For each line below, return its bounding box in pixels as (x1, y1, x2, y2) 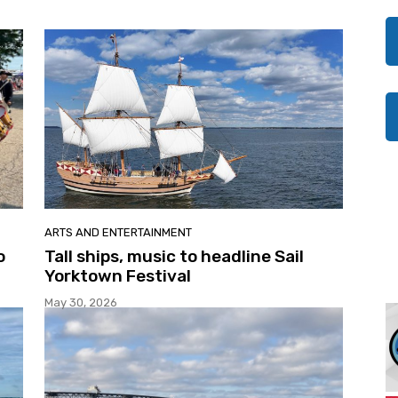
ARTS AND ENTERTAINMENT (44, 225, 192, 239)
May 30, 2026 (44, 295, 117, 309)
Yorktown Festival (44, 265, 191, 286)
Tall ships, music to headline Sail (44, 245, 304, 267)
